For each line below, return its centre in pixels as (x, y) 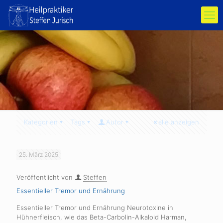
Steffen (95, 177)
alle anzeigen (179, 122)
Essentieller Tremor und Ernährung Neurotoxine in (95, 208)
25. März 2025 (39, 155)
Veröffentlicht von (46, 177)
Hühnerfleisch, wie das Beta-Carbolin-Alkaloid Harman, (102, 217)
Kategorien (41, 122)
